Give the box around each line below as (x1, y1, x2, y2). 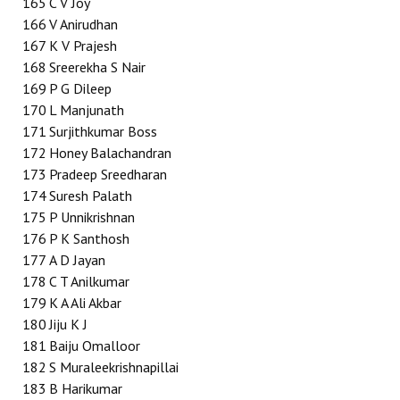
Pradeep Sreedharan (49, 165, 167, 183)
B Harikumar (49, 379, 122, 397)
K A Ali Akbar (49, 294, 121, 312)
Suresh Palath (49, 187, 132, 204)
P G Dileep (49, 79, 112, 97)
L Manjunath (49, 101, 124, 119)
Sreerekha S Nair (49, 58, 146, 76)
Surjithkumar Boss (49, 122, 157, 140)
